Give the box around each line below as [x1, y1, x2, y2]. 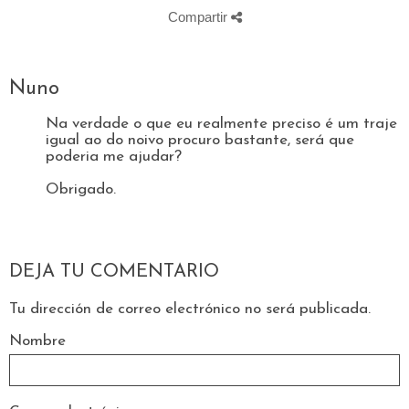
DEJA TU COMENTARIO [9, 263, 219, 282]
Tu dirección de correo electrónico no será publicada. [9, 300, 371, 317]
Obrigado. [46, 182, 116, 198]
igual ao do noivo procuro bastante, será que [46, 132, 354, 149]
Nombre [9, 332, 66, 349]
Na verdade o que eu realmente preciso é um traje [46, 116, 397, 132]
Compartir [167, 9, 231, 26]
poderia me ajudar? [46, 149, 182, 165]
